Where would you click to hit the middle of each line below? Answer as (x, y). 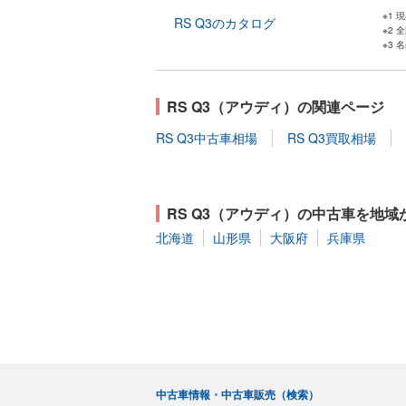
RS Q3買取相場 (332, 138)
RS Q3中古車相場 (207, 138)
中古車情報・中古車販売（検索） (237, 394)
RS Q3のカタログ (225, 23)
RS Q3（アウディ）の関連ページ (275, 106)
